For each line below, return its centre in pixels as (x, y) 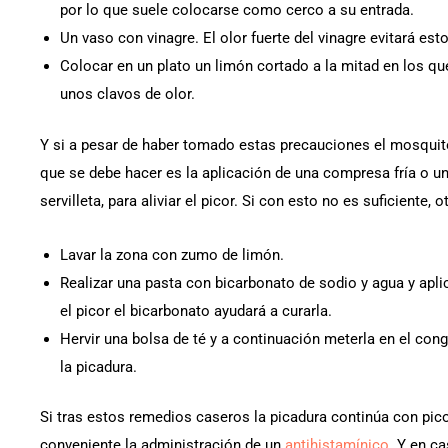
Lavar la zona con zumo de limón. (172, 254)
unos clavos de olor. (127, 94)
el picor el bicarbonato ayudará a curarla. (196, 310)
